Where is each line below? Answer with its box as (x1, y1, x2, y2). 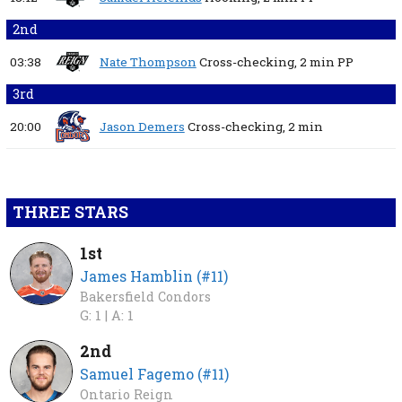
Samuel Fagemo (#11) (80, 364, 230, 384)
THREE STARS (12, 202, 128, 223)
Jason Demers (99, 118, 185, 135)
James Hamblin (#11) (80, 267, 229, 286)
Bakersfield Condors (80, 288, 212, 306)
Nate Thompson (99, 54, 197, 71)
